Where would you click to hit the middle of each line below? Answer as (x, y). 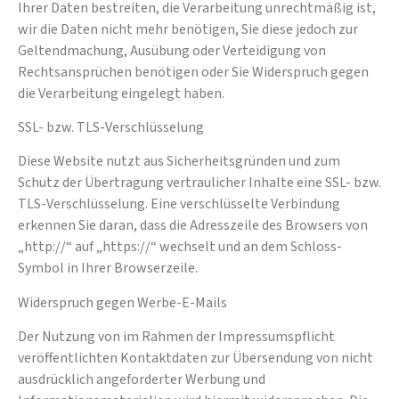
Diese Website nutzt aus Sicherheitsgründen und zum (179, 162)
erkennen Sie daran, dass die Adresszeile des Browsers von (193, 226)
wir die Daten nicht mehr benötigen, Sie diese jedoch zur (188, 29)
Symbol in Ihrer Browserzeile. (108, 269)
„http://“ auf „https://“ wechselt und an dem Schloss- (180, 247)
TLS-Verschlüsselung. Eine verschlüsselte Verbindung (179, 204)
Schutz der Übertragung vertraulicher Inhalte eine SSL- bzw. (199, 183)
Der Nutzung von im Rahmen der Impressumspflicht (176, 337)
